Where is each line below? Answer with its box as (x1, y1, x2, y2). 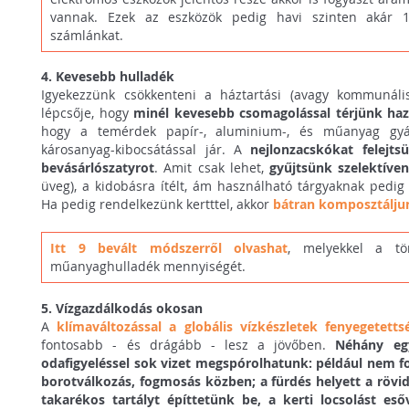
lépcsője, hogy (41, 104, 134, 122)
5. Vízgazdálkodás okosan (41, 299, 204, 317)
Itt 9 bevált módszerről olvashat (50, 239, 288, 257)
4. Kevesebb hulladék (41, 68, 175, 86)
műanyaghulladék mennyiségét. (50, 257, 246, 276)
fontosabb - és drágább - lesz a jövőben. (41, 335, 336, 353)
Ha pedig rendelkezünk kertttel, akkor (41, 195, 274, 214)
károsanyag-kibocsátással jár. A (41, 141, 251, 159)
